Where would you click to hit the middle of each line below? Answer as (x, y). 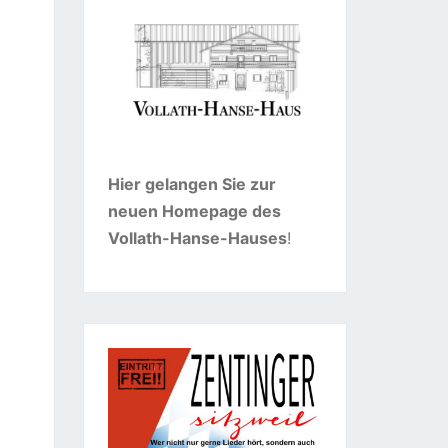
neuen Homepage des (194, 210)
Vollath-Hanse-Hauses (197, 237)
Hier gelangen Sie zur (191, 183)
